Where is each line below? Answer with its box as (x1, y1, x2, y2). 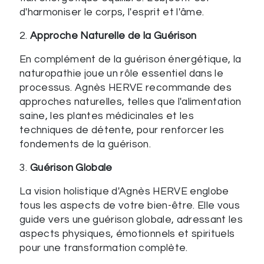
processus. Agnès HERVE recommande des (19, 82, 232, 93)
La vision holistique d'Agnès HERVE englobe (19, 186, 229, 197)
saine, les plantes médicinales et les (19, 110, 194, 121)
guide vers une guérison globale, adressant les (19, 214, 243, 225)
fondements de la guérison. (19, 138, 151, 150)
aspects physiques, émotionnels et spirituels (19, 228, 235, 239)
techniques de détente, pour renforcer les (19, 124, 225, 136)
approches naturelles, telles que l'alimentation (19, 96, 242, 107)
